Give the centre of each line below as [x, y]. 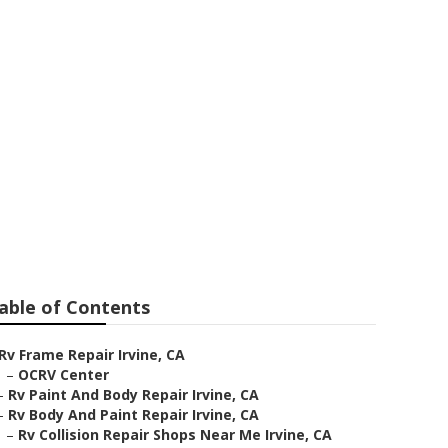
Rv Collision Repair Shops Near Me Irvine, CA [175, 434]
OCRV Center [63, 374]
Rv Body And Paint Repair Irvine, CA [133, 414]
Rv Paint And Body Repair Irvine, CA [133, 394]
